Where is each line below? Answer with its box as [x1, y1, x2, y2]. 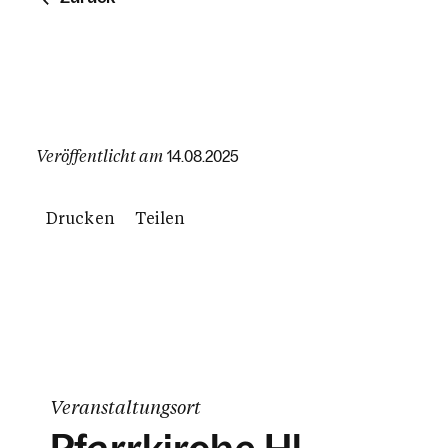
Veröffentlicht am [36, 144, 163, 166]
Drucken [46, 206, 115, 228]
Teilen [134, 206, 186, 228]
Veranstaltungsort [50, 394, 201, 419]
